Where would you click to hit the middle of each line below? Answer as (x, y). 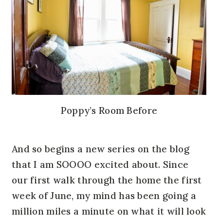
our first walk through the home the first (107, 180)
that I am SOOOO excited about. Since (100, 164)
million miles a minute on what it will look (109, 211)
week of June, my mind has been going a (104, 195)
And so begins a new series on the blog (100, 149)
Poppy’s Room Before (109, 110)
